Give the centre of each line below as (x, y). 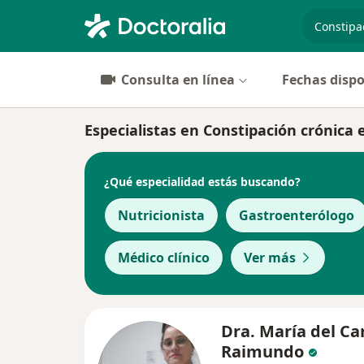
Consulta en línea (178, 80)
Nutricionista (161, 215)
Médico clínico (164, 258)
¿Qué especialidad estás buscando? (202, 181)
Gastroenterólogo (297, 215)
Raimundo (262, 351)
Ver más (270, 258)
